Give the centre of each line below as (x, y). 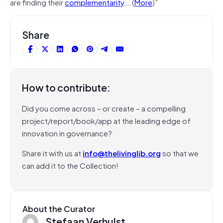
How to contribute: (66, 87)
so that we (180, 153)
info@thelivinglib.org (122, 153)
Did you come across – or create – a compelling (104, 108)
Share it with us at (52, 153)
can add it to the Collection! (70, 165)
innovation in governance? (67, 133)
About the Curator (59, 208)
